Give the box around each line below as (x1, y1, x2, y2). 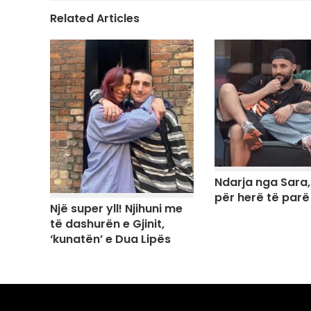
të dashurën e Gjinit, (50, 215, 165, 232)
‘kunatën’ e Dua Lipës (50, 230, 171, 247)
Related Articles (50, 10, 140, 26)
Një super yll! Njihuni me (50, 200, 183, 217)
